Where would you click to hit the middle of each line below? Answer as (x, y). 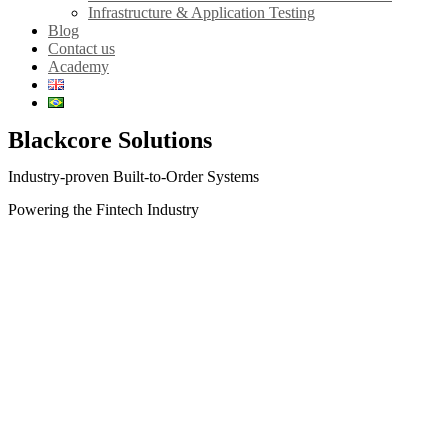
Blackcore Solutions (110, 140)
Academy (78, 66)
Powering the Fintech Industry (103, 209)
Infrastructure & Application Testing (201, 12)
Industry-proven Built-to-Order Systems (133, 176)
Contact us (81, 48)
